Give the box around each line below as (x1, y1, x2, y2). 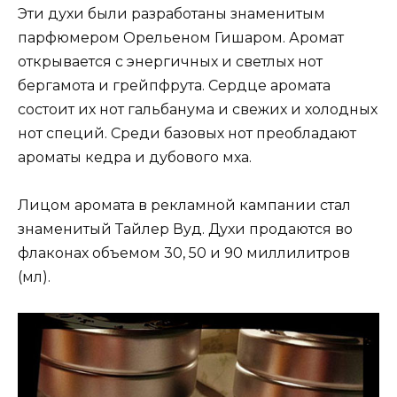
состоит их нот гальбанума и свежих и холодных (18, 100, 378, 118)
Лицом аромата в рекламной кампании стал (18, 197, 351, 214)
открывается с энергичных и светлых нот (18, 52, 323, 70)
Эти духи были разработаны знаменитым (18, 4, 325, 22)
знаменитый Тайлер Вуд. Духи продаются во (18, 221, 353, 238)
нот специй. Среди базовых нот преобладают (18, 124, 356, 142)
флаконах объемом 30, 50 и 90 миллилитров (18, 245, 350, 262)
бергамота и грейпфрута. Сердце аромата (18, 76, 331, 94)
